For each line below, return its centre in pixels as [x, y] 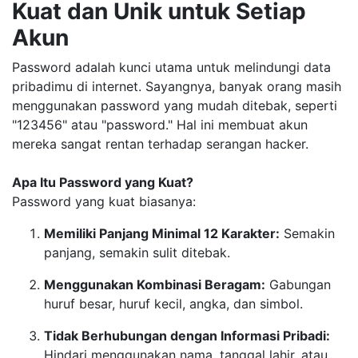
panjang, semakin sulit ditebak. [137, 253]
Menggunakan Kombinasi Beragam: [155, 284]
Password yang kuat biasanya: [104, 201]
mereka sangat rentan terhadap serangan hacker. [160, 144]
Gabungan [298, 284]
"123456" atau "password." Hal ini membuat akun [160, 125]
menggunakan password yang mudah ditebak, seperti [175, 105]
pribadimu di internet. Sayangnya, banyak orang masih [177, 86]
